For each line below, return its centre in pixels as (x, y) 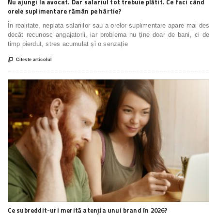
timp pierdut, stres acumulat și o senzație (68, 44)
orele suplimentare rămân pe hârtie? (64, 11)
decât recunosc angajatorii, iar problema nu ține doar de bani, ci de (108, 35)
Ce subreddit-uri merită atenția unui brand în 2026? (87, 210)
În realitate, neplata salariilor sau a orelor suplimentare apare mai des (108, 26)
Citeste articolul (34, 60)
